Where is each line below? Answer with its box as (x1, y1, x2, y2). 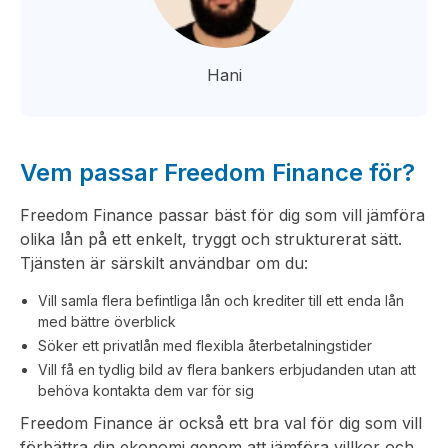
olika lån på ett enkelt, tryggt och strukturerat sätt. (20, 229, 402, 249)
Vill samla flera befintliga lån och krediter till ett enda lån (38, 292, 404, 309)
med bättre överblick (38, 313, 176, 330)
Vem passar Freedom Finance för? (20, 158, 415, 187)
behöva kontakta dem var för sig (38, 382, 254, 399)
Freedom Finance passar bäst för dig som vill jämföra (20, 205, 425, 225)
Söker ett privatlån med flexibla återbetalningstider (38, 337, 372, 354)
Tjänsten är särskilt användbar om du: (20, 253, 308, 273)
